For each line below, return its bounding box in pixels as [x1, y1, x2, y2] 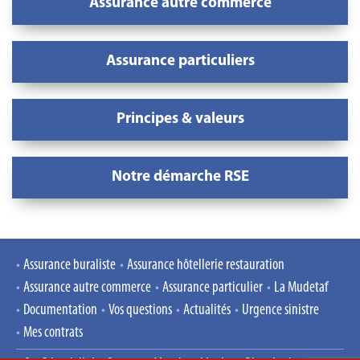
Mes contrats [23, 325, 83, 341]
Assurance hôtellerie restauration [127, 258, 284, 273]
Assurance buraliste [23, 258, 116, 273]
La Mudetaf [274, 280, 328, 296]
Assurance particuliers [105, 53, 255, 69]
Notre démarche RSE [111, 169, 249, 185]
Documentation [23, 303, 97, 318]
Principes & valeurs [116, 111, 244, 127]
